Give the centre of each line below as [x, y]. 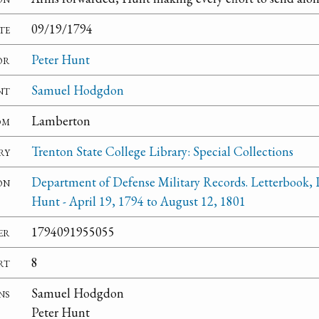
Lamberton [61, 121]
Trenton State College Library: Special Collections [162, 152]
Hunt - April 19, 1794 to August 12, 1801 [138, 202]
